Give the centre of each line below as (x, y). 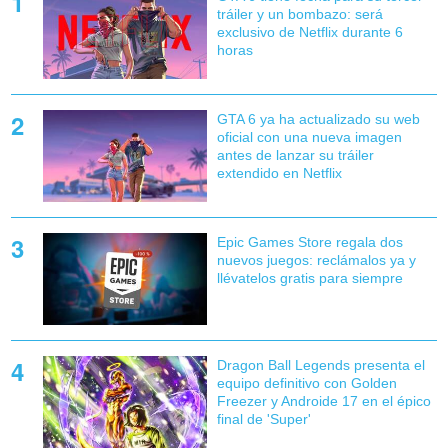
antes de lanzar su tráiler (295, 155)
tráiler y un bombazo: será (299, 14)
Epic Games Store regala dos (309, 242)
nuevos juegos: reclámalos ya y (316, 260)
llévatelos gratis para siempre (309, 278)
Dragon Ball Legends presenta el (320, 365)
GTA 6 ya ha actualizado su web (318, 119)
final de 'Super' (263, 419)
